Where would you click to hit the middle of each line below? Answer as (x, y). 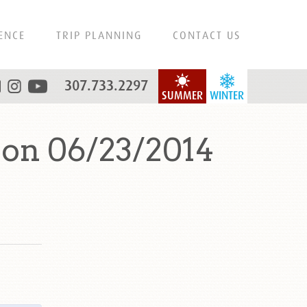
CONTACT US (207, 35)
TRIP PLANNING (99, 35)
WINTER (227, 96)
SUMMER (182, 96)
